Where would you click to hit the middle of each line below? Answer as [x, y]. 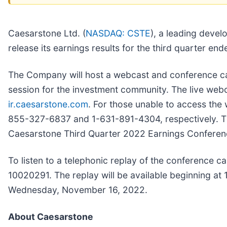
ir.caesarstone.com [48, 104]
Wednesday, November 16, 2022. [78, 190]
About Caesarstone [51, 216]
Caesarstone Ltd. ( [47, 33]
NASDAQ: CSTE [118, 33]
